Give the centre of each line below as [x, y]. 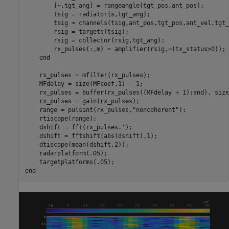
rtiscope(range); [61, 119]
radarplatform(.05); [66, 153]
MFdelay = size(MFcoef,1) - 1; [84, 84]
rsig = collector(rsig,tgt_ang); [95, 40]
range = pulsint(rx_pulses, [78, 110]
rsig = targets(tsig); [77, 32]
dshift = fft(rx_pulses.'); [78, 127]
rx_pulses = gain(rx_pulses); [82, 101]
